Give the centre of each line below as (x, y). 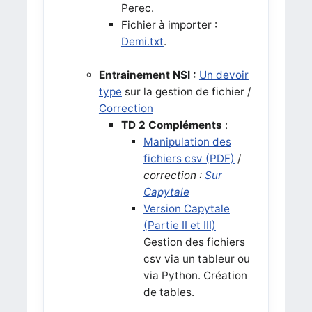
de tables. (169, 292)
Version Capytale (186, 208)
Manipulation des (187, 141)
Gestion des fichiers (194, 242)
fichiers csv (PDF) (189, 158)
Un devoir (224, 75)
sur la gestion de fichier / (186, 91)
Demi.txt (142, 41)
